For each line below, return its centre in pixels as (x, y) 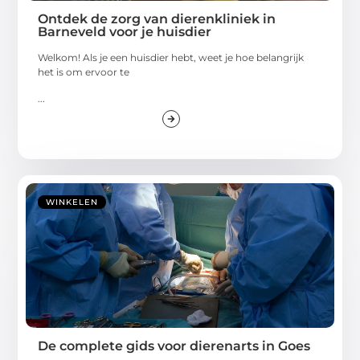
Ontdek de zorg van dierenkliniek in (157, 19)
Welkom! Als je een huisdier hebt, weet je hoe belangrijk (171, 58)
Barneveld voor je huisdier (125, 32)
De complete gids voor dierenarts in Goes (174, 346)
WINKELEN (72, 202)
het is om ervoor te (84, 72)
